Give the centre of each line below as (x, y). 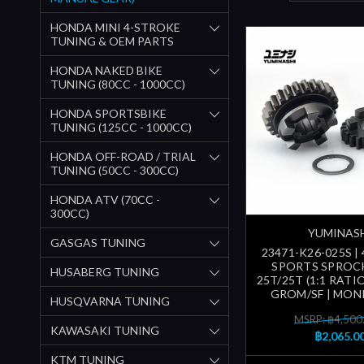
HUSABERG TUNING (105, 271)
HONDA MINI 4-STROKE (115, 27)
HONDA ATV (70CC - (105, 199)
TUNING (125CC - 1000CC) (121, 127)
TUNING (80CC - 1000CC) (118, 84)
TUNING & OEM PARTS (112, 41)
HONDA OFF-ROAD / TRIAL (123, 156)
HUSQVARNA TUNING (110, 301)
